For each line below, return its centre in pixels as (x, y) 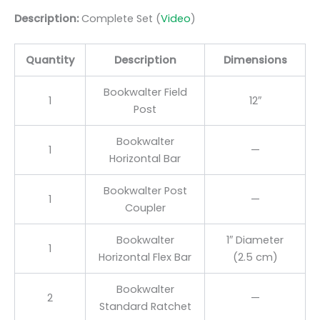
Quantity (50, 60)
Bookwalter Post (145, 191)
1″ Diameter (255, 240)
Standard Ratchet (145, 307)
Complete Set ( (120, 18)
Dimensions (255, 60)
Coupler (145, 208)
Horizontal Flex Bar (145, 257)
